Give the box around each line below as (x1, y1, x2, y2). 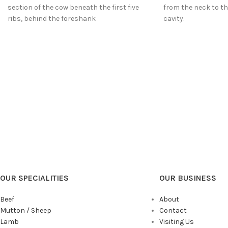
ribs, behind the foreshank (8, 14, 96, 23)
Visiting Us (159, 217, 194, 226)
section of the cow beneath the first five (8, 3, 139, 12)
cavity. (163, 14, 184, 23)
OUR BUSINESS (159, 173, 216, 183)
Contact (159, 206, 187, 215)
